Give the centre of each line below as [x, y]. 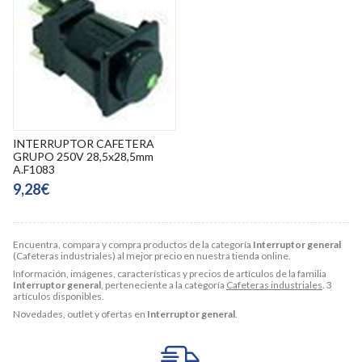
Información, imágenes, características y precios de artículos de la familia [170, 274]
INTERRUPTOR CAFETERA [84, 143]
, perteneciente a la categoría [164, 285]
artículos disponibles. [59, 296]
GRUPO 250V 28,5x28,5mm [83, 156]
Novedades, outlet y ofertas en [80, 314]
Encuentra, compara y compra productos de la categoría [133, 244]
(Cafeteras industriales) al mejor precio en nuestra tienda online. [152, 256]
